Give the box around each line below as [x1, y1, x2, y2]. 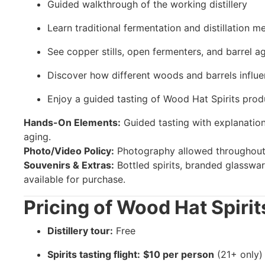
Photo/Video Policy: [24, 144, 114, 157]
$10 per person [143, 248, 214, 260]
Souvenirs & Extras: [24, 159, 114, 171]
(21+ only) [214, 248, 263, 260]
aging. [24, 130, 51, 143]
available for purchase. [24, 173, 125, 185]
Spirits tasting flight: [47, 248, 140, 260]
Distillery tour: [47, 224, 113, 237]
